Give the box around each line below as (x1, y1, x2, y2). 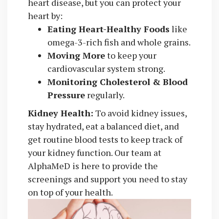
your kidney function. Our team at (27, 147, 161, 159)
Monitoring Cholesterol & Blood (47, 76, 188, 88)
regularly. (85, 89, 125, 101)
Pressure (47, 89, 85, 101)
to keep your (105, 49, 156, 62)
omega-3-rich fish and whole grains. (47, 36, 191, 48)
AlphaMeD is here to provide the (27, 160, 158, 172)
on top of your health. (27, 186, 112, 198)
